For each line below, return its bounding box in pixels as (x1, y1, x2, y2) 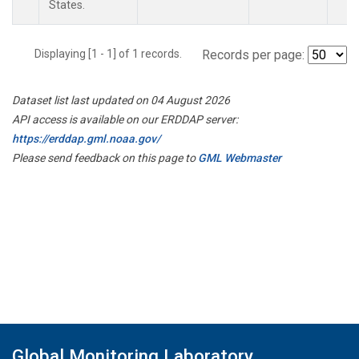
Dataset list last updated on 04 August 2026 (12, 93, 230, 107)
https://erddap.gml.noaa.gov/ (12, 131, 160, 145)
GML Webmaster (198, 151, 281, 164)
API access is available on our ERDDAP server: (12, 112, 238, 126)
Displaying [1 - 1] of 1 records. (34, 46, 192, 60)
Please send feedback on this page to (12, 151, 198, 164)
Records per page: (202, 46, 305, 63)
